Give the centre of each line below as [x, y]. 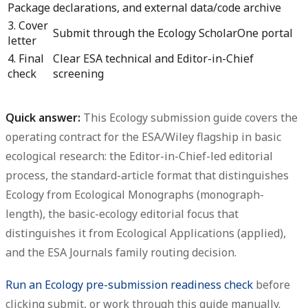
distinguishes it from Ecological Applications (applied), [146, 233]
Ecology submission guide [176, 117]
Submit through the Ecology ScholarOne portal [173, 33]
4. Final [26, 58]
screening [78, 73]
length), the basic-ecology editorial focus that [122, 213]
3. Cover [28, 25]
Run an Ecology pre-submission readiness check [129, 284]
